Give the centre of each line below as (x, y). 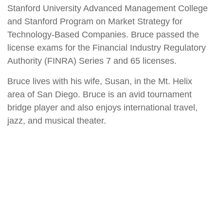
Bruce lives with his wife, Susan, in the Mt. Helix (100, 81)
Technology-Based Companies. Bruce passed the (103, 35)
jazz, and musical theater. (57, 121)
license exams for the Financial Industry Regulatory (107, 48)
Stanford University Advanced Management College (108, 8)
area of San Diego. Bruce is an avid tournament (100, 94)
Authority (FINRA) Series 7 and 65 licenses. (92, 61)
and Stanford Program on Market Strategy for (95, 21)
